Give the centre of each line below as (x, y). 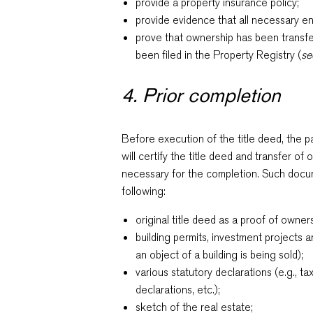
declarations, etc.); (178, 290)
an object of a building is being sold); (220, 255)
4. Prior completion (202, 95)
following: (144, 191)
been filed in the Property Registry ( (219, 55)
